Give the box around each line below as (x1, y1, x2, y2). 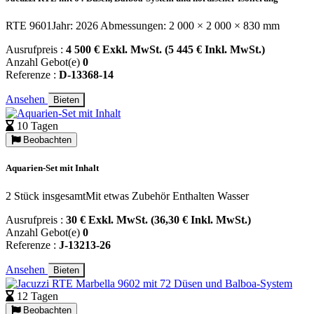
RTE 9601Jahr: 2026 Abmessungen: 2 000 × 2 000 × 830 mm (6, 20, 280, 32)
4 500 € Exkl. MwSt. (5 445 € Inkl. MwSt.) (66, 43, 265, 56)
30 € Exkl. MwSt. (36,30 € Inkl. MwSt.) (66, 213, 251, 226)
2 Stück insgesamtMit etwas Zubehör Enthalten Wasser (6, 189, 249, 202)
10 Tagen (17, 120, 58, 132)
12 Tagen (17, 289, 58, 302)
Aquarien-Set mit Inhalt (6, 163, 99, 174)
